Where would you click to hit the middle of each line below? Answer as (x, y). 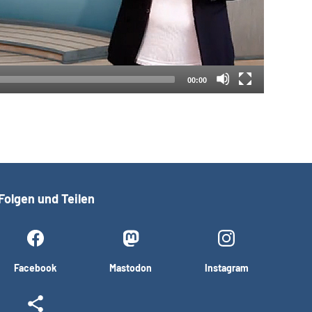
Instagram (226, 268)
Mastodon (131, 268)
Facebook (36, 268)
